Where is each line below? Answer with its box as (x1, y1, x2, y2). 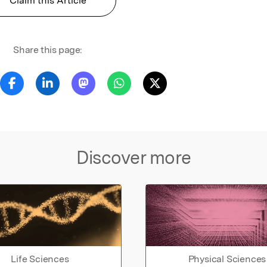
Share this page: (13, 44, 83, 55)
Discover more (76, 146, 191, 168)
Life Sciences (11, 253, 69, 265)
